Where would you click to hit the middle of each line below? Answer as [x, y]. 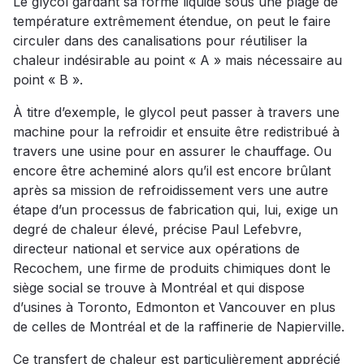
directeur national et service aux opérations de [156, 249]
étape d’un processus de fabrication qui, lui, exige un [175, 210]
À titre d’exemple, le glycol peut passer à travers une [176, 113]
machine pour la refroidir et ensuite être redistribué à [176, 132]
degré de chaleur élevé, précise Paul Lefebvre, [158, 230]
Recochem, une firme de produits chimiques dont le [172, 269]
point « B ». [48, 80]
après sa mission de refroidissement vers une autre [171, 191]
